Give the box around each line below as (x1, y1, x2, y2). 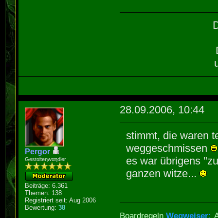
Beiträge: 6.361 (25, 182, 68, 189)
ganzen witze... (126, 167, 200, 180)
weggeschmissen (126, 142, 211, 154)
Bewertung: (25, 203, 59, 211)
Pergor (25, 147, 51, 156)
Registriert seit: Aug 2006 (25, 196, 96, 204)
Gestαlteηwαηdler (25, 156, 67, 162)
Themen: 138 (25, 189, 62, 197)
